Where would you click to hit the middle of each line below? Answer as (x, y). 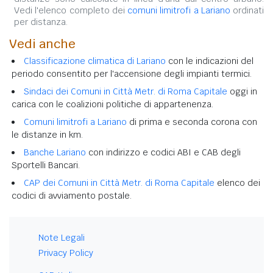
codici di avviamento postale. (72, 195)
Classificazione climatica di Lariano (95, 61)
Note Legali (62, 237)
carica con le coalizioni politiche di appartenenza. (112, 104)
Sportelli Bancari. (46, 165)
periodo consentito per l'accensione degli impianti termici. (132, 73)
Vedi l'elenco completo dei (71, 10)
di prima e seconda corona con (192, 122)
